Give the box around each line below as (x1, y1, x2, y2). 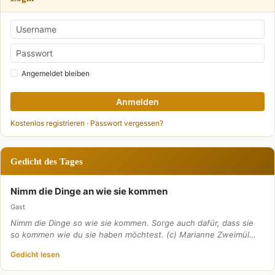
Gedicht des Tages (10, 156, 83, 167)
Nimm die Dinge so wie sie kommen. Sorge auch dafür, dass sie (10, 218, 254, 228)
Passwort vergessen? (90, 118, 163, 128)
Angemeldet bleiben (21, 69, 90, 79)
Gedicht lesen (10, 250, 60, 260)
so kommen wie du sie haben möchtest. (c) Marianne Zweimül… (10, 230, 256, 240)
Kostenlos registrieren (10, 118, 85, 128)
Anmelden (116, 96, 159, 107)
